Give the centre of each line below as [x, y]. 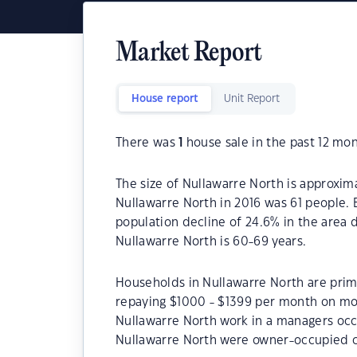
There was [147, 143]
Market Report [189, 54]
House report [165, 99]
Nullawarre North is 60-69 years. [211, 242]
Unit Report [252, 99]
